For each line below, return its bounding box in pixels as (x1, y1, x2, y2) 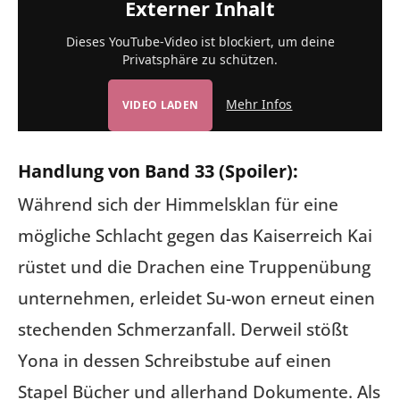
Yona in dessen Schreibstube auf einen (18, 348, 331, 372)
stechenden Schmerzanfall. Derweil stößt (18, 317, 348, 341)
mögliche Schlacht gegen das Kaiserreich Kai (18, 223, 372, 247)
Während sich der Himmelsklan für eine (18, 192, 338, 216)
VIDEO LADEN (121, 97, 199, 113)
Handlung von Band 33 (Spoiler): (18, 158, 298, 183)
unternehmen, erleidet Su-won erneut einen (18, 286, 375, 310)
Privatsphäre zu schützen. (122, 51, 278, 69)
